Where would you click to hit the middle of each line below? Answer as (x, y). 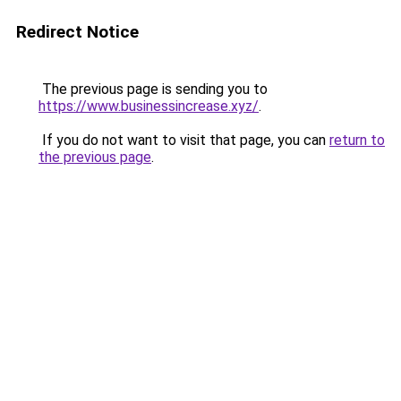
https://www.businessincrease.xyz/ (149, 106)
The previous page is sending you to (153, 89)
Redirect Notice (77, 32)
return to (357, 140)
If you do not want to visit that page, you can (184, 140)
